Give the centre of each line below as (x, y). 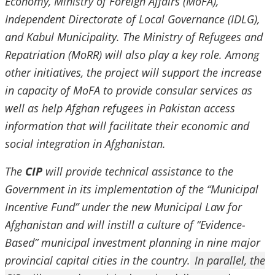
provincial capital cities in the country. (98, 260)
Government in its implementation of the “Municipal (132, 189)
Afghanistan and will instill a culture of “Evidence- (125, 225)
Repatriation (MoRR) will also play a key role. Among (132, 55)
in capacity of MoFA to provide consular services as (129, 90)
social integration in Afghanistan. (85, 144)
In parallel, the (228, 260)
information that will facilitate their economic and (127, 126)
